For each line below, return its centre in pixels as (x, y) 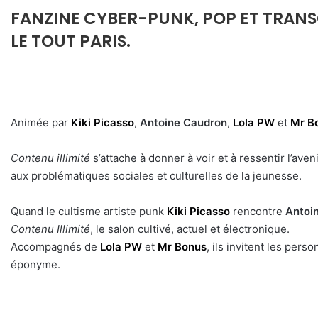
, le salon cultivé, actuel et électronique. (190, 229)
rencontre (258, 212)
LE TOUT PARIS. (71, 41)
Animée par (41, 123)
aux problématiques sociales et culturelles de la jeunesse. (156, 176)
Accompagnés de (55, 247)
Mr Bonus (182, 247)
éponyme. (35, 265)
